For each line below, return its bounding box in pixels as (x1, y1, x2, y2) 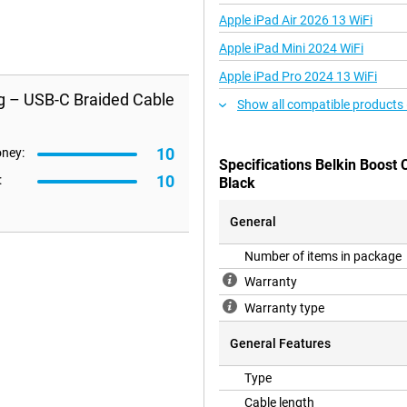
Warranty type (244, 301, 324, 316)
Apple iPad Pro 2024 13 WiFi (219, 69, 377, 84)
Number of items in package (244, 249, 402, 264)
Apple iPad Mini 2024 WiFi (219, 41, 363, 56)
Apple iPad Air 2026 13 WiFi (219, 13, 372, 28)
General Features (230, 336, 331, 352)
